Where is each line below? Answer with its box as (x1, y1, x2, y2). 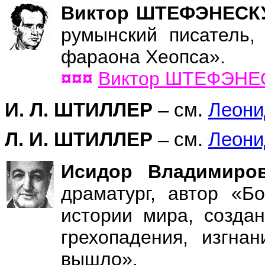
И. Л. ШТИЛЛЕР (5, 99, 153, 121)
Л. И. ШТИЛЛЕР (5, 129, 153, 151)
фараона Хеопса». (61, 46, 225, 67)
